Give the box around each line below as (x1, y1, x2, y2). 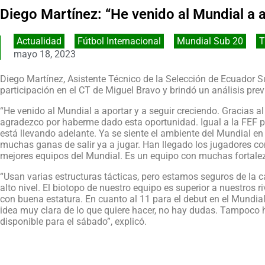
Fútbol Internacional (77, 35, 161, 47)
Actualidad (16, 35, 62, 47)
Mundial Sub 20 (176, 35, 243, 47)
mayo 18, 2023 (13, 48, 76, 60)
